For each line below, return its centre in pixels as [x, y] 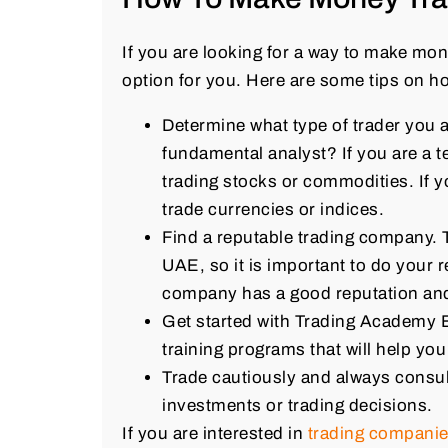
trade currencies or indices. [273, 209]
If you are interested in [215, 433]
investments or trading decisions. [297, 405]
